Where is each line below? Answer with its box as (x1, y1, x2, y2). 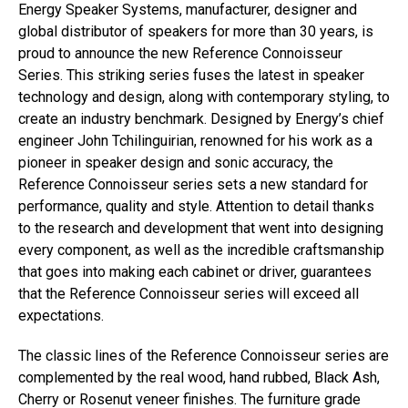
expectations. (18, 307, 104, 324)
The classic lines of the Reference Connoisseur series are (18, 347, 389, 364)
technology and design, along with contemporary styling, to (18, 88, 390, 106)
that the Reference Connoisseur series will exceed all (18, 285, 359, 302)
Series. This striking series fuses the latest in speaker (18, 66, 364, 84)
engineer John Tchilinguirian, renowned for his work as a (18, 132, 372, 149)
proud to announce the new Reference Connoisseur (18, 45, 342, 62)
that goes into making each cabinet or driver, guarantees (18, 263, 372, 280)
